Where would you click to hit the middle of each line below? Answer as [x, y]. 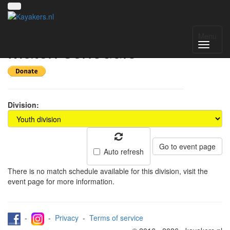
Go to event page [187, 146]
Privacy [67, 218]
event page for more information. [61, 181]
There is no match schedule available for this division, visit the [108, 171]
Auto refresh [124, 151]
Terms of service [116, 218]
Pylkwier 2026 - [71, 31]
